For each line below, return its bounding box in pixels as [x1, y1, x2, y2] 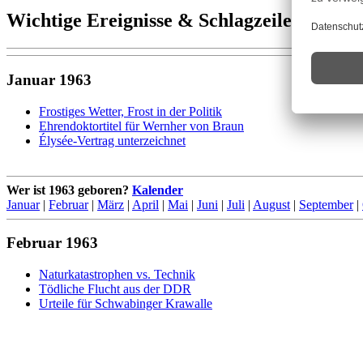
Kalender [132, 182, 183, 197]
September [299, 197, 353, 211]
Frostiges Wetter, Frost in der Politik [39, 104, 222, 118]
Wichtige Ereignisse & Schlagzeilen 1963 [6, 10, 346, 32]
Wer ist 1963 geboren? [6, 182, 132, 197]
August [253, 197, 290, 211]
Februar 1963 [6, 234, 98, 252]
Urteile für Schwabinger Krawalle [39, 297, 212, 310]
